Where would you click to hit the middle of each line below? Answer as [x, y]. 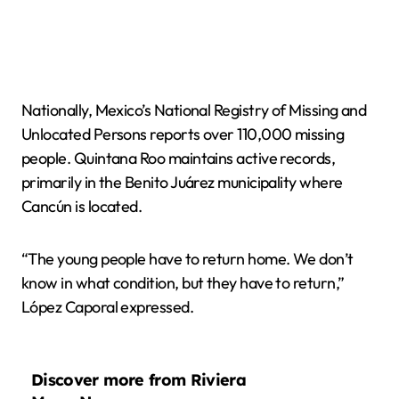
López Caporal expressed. [108, 307]
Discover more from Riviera [139, 379]
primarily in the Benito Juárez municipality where [182, 182]
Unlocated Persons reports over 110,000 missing [183, 134]
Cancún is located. [82, 206]
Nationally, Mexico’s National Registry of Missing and [194, 110]
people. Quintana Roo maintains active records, [179, 158]
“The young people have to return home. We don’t [187, 259]
